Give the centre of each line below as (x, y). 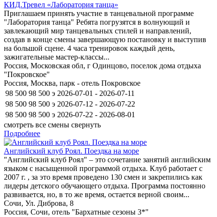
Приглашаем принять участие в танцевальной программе (99, 13)
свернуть (86, 124)
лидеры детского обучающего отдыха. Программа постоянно (105, 186)
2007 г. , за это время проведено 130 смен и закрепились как (103, 177)
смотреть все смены (37, 124)
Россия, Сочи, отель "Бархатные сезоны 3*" (76, 212)
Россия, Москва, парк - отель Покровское (72, 83)
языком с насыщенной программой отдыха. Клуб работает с (103, 168)
